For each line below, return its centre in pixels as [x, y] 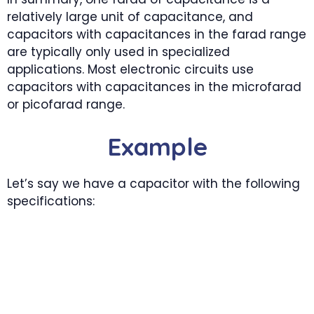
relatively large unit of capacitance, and [130, 17]
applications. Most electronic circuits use [130, 69]
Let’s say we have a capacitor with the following [153, 183]
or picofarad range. [66, 104]
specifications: [51, 201]
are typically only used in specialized [118, 52]
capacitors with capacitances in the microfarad [154, 87]
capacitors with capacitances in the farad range [157, 34]
